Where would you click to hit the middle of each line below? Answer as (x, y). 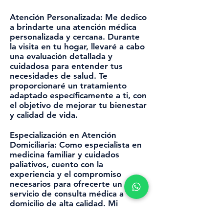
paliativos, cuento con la (56, 164)
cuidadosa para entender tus (66, 66)
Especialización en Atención (63, 135)
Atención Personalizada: (57, 17)
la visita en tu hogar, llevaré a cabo (77, 46)
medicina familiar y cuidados (65, 154)
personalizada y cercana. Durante (75, 37)
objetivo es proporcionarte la (66, 213)
